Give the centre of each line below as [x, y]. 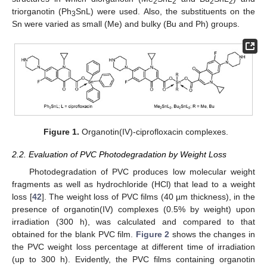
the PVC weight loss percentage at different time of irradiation [133, 246]
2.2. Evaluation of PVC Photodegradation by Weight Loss [119, 155]
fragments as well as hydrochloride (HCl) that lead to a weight [133, 184]
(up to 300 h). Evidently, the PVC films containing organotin [133, 259]
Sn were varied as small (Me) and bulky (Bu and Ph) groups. [126, 24]
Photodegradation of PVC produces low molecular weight [142, 171]
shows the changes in [212, 234]
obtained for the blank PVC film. [74, 234]
